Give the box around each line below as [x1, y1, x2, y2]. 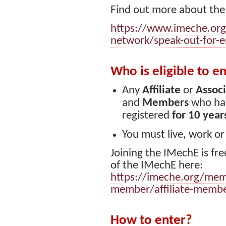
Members [142, 97, 192, 109]
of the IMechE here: [110, 160, 203, 172]
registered [122, 110, 173, 121]
